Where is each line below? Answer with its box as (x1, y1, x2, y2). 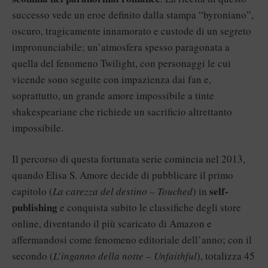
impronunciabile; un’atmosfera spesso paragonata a (12, 39, 230, 54)
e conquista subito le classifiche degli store (57, 200, 241, 214)
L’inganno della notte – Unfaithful (53, 249, 197, 263)
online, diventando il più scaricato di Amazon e (12, 217, 212, 230)
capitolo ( (12, 184, 53, 198)
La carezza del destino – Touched (53, 184, 193, 198)
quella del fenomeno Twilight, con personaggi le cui (12, 56, 231, 70)
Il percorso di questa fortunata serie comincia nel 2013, (12, 152, 245, 166)
